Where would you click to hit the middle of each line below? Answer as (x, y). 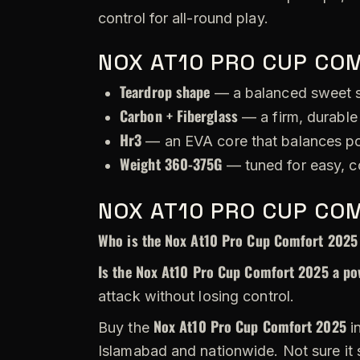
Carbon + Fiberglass (179, 115)
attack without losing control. (196, 296)
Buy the (126, 327)
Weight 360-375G (171, 164)
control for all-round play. (183, 18)
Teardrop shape (165, 91)
